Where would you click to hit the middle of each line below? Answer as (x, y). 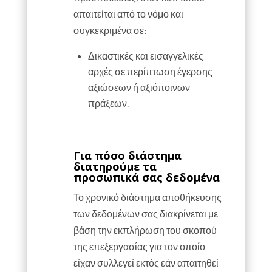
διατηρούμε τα (115, 166)
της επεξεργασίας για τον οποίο (139, 246)
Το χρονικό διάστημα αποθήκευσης (147, 197)
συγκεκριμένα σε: (110, 30)
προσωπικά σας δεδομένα (146, 177)
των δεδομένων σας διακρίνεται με (145, 213)
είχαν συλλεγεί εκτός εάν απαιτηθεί (146, 263)
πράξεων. (108, 103)
